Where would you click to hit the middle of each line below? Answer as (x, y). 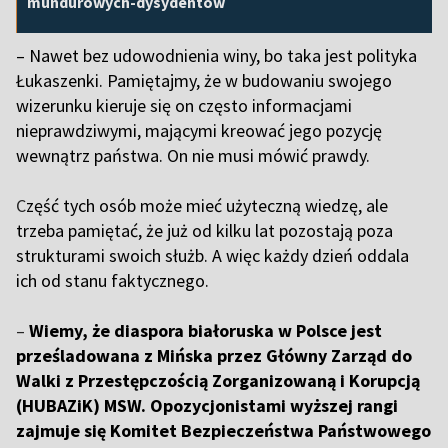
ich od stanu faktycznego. (112, 281)
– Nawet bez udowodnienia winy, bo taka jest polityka (216, 56)
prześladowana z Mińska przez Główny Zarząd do (214, 356)
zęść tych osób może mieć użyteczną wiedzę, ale (207, 206)
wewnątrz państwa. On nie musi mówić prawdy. (195, 156)
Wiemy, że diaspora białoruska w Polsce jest (203, 331)
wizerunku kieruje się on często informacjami (184, 106)
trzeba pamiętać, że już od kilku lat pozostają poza (204, 231)
